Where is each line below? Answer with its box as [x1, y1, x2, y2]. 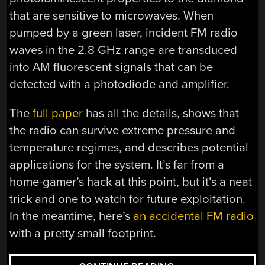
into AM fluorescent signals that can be [9, 60, 214, 75]
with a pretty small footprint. [9, 226, 157, 241]
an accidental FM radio [133, 209, 254, 224]
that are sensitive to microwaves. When [9, 8, 214, 23]
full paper [33, 106, 83, 121]
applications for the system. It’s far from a [9, 157, 225, 173]
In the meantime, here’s [9, 209, 134, 224]
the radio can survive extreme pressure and [9, 123, 236, 138]
